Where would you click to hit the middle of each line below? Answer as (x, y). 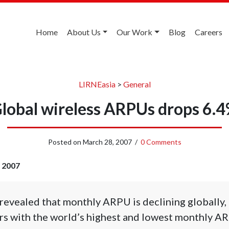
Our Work (135, 32)
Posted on (65, 142)
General (137, 84)
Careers (209, 32)
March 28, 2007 (107, 142)
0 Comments (161, 142)
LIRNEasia (97, 84)
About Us (84, 32)
